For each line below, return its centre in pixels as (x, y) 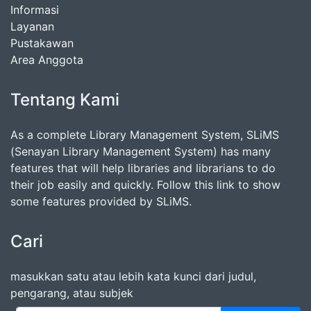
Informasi (35, 10)
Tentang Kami (65, 100)
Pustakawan (42, 43)
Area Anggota (47, 60)
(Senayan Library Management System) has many (141, 152)
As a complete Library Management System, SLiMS (145, 135)
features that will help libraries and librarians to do (143, 168)
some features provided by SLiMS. (101, 202)
